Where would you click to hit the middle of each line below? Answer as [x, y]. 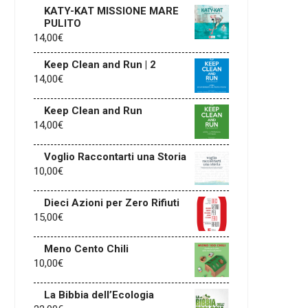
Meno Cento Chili [86, 249]
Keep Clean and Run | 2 [100, 65]
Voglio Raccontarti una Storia [115, 157]
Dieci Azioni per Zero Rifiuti [112, 203]
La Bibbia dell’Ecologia [99, 295]
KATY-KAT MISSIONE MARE [111, 11]
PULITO [63, 23]
